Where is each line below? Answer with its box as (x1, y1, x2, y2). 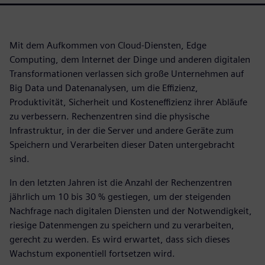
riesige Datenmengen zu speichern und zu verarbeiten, (9, 219, 234, 231)
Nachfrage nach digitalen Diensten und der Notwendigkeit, (9, 205, 252, 217)
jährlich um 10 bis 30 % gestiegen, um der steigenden (9, 191, 231, 203)
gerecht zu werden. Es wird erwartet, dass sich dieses (9, 234, 230, 245)
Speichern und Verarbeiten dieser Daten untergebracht (9, 139, 235, 151)
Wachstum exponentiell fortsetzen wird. (9, 248, 175, 260)
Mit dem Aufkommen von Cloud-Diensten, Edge (9, 40, 206, 51)
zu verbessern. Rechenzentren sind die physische (9, 111, 209, 122)
